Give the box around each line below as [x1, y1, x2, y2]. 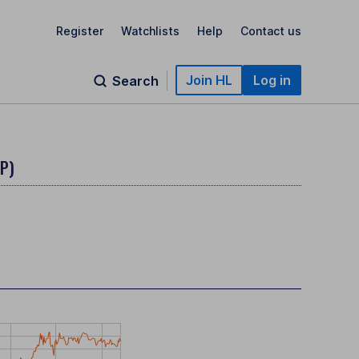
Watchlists [121, 23, 179, 38]
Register [56, 23, 103, 38]
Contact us [240, 23, 301, 38]
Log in [253, 72, 291, 88]
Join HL [186, 72, 232, 88]
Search [112, 73, 159, 89]
